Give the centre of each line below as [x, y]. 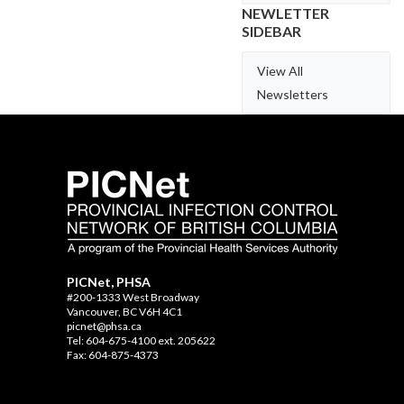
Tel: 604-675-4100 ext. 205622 [141, 340]
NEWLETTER [285, 13]
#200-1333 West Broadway [133, 297]
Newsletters [293, 94]
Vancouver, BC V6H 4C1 [124, 312]
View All [280, 71]
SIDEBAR [271, 31]
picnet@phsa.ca [104, 326]
